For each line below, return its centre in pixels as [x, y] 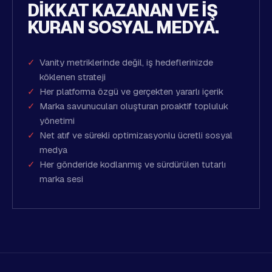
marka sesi [61, 179]
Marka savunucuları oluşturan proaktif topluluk [134, 106]
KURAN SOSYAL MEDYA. [123, 27]
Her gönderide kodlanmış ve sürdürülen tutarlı [133, 164]
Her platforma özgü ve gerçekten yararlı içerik [131, 91]
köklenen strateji [73, 77]
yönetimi [57, 121]
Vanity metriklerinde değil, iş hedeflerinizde [126, 62]
